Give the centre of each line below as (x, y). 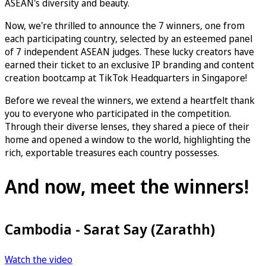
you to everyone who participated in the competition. (118, 113)
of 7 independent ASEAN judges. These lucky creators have (129, 51)
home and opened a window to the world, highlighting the (128, 139)
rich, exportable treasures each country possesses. (114, 152)
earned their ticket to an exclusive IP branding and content (129, 64)
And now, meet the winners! (127, 186)
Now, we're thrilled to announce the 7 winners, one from (125, 25)
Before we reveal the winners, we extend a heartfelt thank (130, 100)
